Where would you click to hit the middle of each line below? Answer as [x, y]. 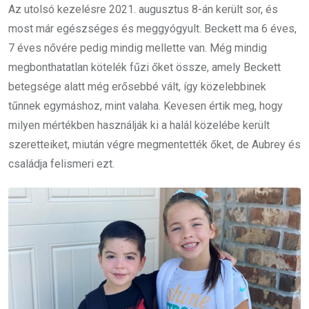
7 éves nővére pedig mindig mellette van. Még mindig [138, 48]
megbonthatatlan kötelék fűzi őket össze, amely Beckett [144, 67]
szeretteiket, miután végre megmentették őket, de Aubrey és [154, 144]
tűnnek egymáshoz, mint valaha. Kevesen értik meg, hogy [146, 106]
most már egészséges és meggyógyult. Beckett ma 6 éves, [152, 28]
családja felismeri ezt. [61, 163]
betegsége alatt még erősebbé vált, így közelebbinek [137, 86]
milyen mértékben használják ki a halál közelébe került [139, 125]
